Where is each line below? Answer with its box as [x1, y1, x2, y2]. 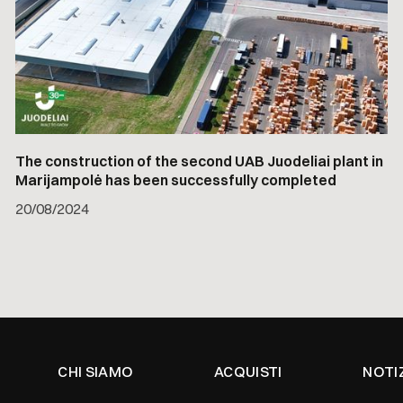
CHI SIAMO [58, 363, 134, 381]
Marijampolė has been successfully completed [14, 171, 336, 190]
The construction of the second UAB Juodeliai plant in [14, 152, 383, 171]
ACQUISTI [214, 363, 282, 381]
